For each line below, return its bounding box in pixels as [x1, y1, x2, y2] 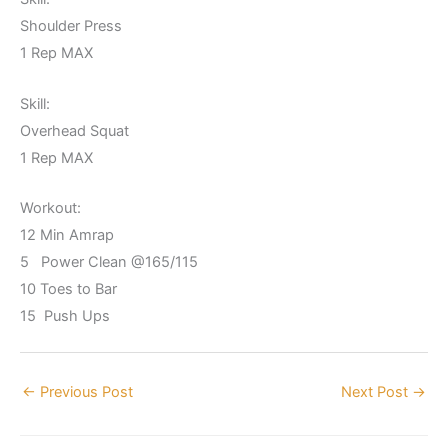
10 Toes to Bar [20, 279, 117, 298]
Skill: [20, 94, 50, 113]
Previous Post [36, 382, 133, 401]
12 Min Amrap [20, 225, 114, 244]
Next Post [341, 382, 412, 401]
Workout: [20, 198, 81, 217]
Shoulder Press [20, 17, 122, 36]
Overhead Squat [20, 121, 129, 140]
